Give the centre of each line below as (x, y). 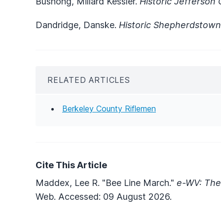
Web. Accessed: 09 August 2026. (104, 196)
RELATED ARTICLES (89, 80)
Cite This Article (71, 165)
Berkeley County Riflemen (109, 108)
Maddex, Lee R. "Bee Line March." (106, 183)
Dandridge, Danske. (77, 25)
